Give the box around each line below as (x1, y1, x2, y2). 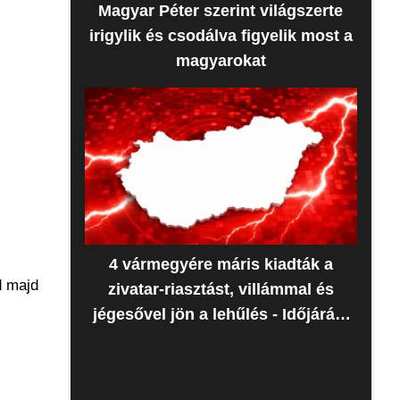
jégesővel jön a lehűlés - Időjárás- (92, 305, 349, 323)
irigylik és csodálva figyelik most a (88, 27, 353, 45)
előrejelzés (179, 330, 262, 348)
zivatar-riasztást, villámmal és (107, 280, 334, 298)
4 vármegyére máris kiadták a (108, 255, 333, 273)
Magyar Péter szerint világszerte (98, 2, 344, 20)
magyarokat (175, 52, 266, 70)
